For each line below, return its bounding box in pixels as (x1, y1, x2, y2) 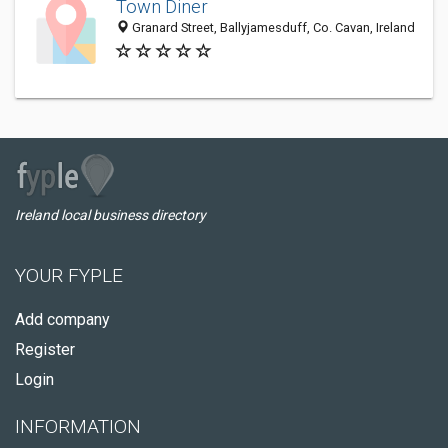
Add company (15, 310, 110, 329)
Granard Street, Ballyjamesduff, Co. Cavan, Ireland (129, 20, 415, 36)
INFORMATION (15, 415, 141, 438)
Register (15, 340, 75, 359)
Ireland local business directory (15, 207, 206, 223)
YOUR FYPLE (15, 264, 123, 287)
